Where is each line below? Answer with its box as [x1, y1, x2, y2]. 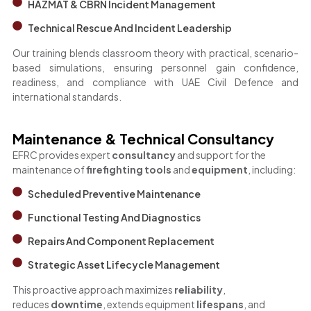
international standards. [12, 90, 121, 103]
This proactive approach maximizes [12, 283, 174, 296]
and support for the [176, 148, 266, 161]
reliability [174, 283, 223, 296]
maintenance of [12, 162, 86, 176]
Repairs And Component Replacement [28, 235, 215, 248]
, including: [247, 162, 296, 176]
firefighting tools [85, 162, 171, 176]
